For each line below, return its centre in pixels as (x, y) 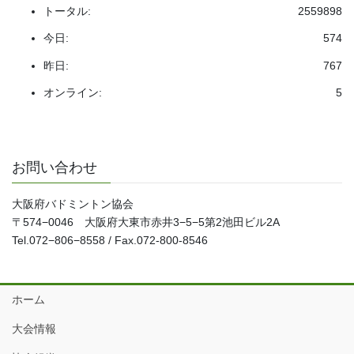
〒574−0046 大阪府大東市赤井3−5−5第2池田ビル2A (146, 222)
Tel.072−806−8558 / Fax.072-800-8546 (110, 240)
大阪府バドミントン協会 (73, 203)
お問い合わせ (55, 167)
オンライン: (73, 92)
